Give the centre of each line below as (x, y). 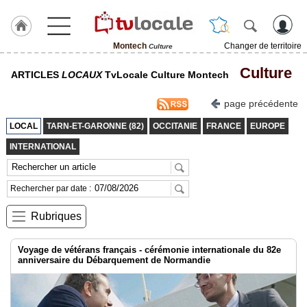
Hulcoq (18, 84)
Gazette (19, 280)
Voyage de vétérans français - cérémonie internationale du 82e (149, 250)
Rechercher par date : (52, 188)
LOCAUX (82, 75)
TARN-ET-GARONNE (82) (95, 126)
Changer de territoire (263, 46)
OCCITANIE (175, 126)
